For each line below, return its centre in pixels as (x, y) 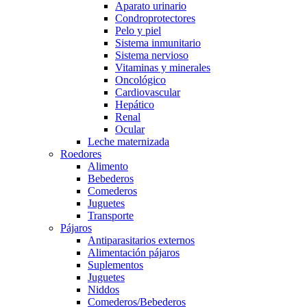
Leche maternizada (128, 142)
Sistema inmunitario (158, 43)
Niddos (103, 290)
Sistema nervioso (152, 56)
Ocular (130, 130)
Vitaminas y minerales (163, 68)
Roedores (81, 154)
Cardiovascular (148, 93)
